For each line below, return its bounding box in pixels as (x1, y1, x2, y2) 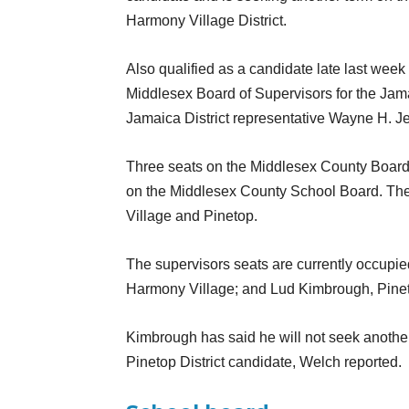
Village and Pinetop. (126, 208, 257, 225)
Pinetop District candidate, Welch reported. (126, 354, 402, 371)
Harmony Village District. (126, 13, 287, 29)
